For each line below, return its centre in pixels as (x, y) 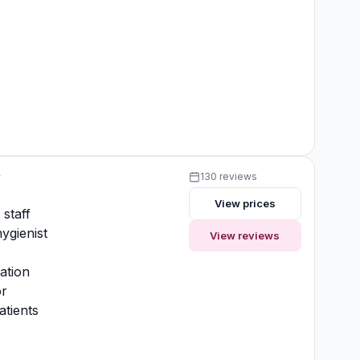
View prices (245, 204)
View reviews (245, 236)
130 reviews (228, 177)
